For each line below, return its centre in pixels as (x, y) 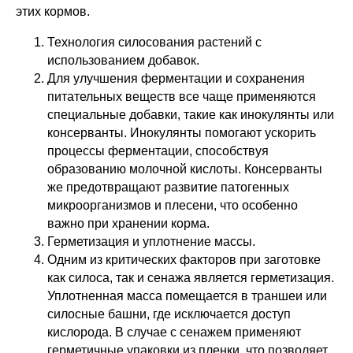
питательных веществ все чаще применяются (182, 97)
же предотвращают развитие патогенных (168, 187)
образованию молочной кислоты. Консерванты (185, 169)
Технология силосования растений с (154, 42)
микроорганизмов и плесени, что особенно (173, 205)
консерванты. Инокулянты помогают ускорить (182, 133)
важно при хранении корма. (128, 223)
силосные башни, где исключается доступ (169, 314)
